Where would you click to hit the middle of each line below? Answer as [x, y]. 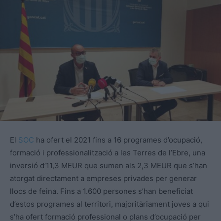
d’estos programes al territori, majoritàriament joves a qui [110, 204]
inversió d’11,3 [36, 165]
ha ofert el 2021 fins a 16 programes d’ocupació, [118, 140]
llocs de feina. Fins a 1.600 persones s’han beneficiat [101, 191]
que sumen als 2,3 [116, 165]
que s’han [189, 165]
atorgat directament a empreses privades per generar [103, 178]
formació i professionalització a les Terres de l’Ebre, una [108, 152]
